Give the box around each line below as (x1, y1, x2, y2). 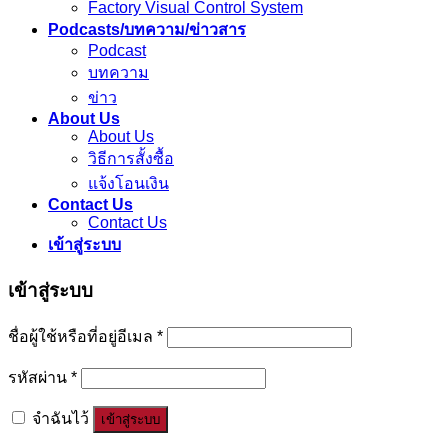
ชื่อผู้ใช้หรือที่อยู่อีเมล (8, 327, 157, 345)
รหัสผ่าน (8, 368, 71, 386)
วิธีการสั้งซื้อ (88, 150, 174, 168)
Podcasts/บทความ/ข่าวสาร (48, 21, 246, 39)
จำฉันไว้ (32, 409, 89, 427)
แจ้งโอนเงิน (88, 175, 169, 193)
